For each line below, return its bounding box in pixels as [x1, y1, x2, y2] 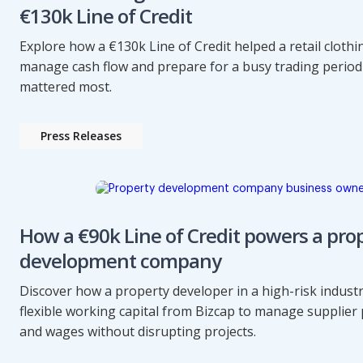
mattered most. [19, 78, 112, 96]
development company [19, 246, 221, 274]
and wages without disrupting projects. [19, 322, 256, 340]
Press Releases [41, 128, 122, 144]
